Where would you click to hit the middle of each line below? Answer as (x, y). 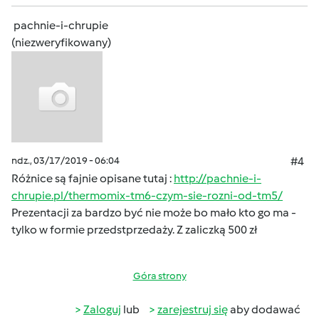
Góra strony (159, 276)
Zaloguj (102, 309)
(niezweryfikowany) (61, 42)
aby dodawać (264, 309)
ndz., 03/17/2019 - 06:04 (66, 161)
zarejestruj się (193, 309)
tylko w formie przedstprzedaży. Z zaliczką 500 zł (134, 230)
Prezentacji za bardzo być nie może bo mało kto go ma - (154, 213)
